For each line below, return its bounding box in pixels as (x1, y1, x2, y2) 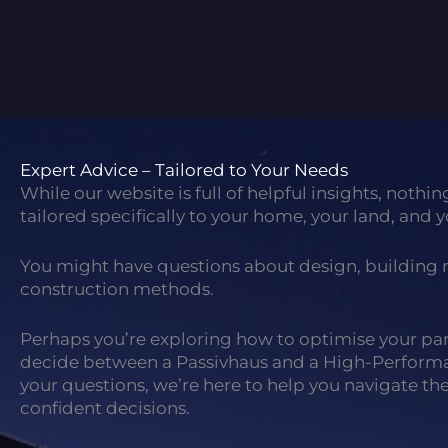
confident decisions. (20, 398, 190, 419)
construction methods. (20, 279, 214, 300)
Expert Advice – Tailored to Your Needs (20, 159, 348, 180)
